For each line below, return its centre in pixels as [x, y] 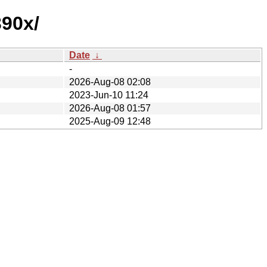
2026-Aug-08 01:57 [110, 108]
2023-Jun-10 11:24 [109, 95]
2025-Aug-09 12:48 [110, 121]
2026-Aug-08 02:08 [110, 82]
